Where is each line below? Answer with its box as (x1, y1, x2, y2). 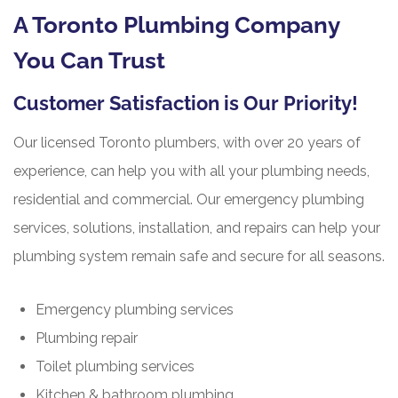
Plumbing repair (36, 330, 138, 347)
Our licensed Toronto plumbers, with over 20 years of (13, 134, 361, 152)
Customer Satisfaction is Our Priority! (13, 92, 358, 115)
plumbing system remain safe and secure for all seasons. (13, 248, 385, 266)
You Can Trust (13, 47, 165, 75)
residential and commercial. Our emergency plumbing (13, 191, 364, 209)
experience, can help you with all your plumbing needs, (13, 163, 370, 180)
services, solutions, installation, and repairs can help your (13, 219, 380, 237)
